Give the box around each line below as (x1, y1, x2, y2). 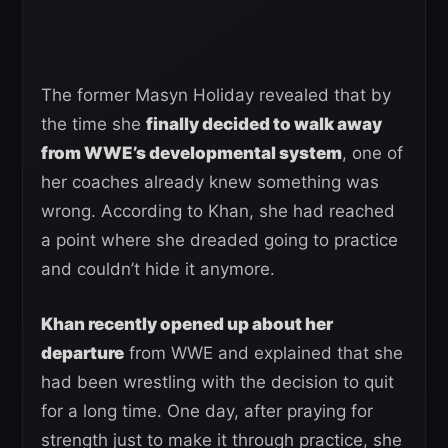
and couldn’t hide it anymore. (41, 259, 275, 279)
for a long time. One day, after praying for (41, 401, 373, 421)
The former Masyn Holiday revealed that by (41, 85, 391, 105)
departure (41, 343, 124, 363)
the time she (41, 114, 146, 134)
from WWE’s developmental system (41, 143, 342, 163)
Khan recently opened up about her (41, 314, 333, 334)
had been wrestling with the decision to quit (41, 372, 394, 392)
